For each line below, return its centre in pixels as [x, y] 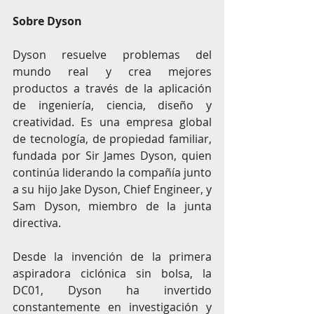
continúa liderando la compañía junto [112, 173]
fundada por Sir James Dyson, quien [112, 156]
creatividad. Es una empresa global [112, 122]
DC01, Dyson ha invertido [112, 291]
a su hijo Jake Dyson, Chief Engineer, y [112, 190]
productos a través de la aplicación [112, 89]
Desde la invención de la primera [112, 257]
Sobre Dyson [47, 21]
